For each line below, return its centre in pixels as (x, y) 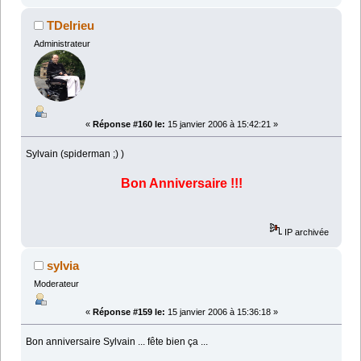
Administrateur (62, 44)
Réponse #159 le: (129, 311)
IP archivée (306, 232)
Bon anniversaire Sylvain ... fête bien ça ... (117, 341)
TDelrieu (71, 26)
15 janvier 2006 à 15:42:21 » (221, 124)
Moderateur (56, 283)
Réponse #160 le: (129, 124)
